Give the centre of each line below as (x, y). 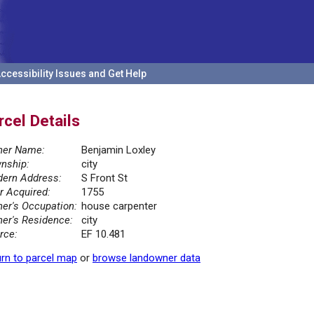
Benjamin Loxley (118, 150)
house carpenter (119, 206)
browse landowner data (146, 258)
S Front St (104, 178)
